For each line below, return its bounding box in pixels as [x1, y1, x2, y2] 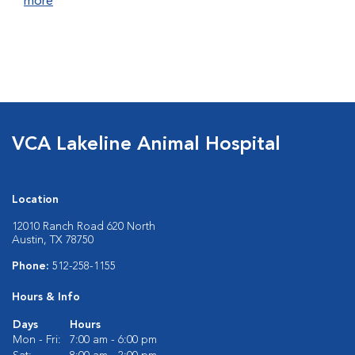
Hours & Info [12, 292, 80, 303]
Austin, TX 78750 [12, 235, 94, 246]
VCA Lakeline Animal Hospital [12, 136, 281, 155]
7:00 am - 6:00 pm [70, 334, 157, 345]
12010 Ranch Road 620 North [12, 221, 155, 232]
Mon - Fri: [13, 334, 61, 345]
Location [12, 194, 59, 205]
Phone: [12, 261, 52, 272]
